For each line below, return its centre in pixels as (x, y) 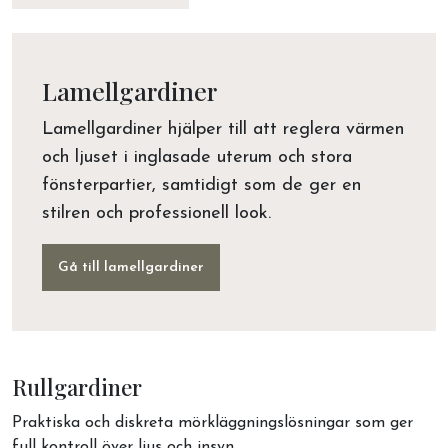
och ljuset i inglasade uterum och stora (197, 157)
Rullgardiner (77, 387)
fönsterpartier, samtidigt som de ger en (201, 185)
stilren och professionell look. (156, 213)
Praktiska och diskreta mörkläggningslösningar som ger (212, 423)
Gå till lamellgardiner (131, 267)
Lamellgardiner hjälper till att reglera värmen (223, 129)
